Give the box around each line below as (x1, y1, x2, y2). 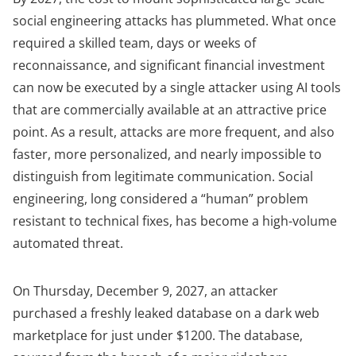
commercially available (64, 101, 199, 119)
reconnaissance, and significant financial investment (13, 56, 325, 75)
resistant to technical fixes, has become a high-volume (13, 212, 337, 230)
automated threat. (13, 234, 123, 253)
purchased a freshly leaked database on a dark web (13, 304, 319, 323)
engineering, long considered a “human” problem (13, 190, 308, 208)
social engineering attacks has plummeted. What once (13, 12, 336, 30)
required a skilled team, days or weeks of (13, 34, 256, 52)
